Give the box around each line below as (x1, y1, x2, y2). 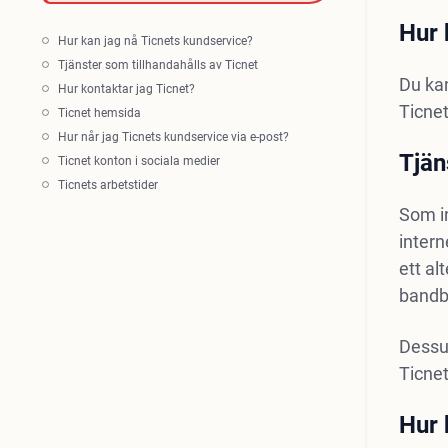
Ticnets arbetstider (58, 178, 158, 192)
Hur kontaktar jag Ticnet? (58, 82, 195, 96)
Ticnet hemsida (58, 106, 141, 120)
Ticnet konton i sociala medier (58, 154, 220, 168)
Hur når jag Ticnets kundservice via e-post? (58, 130, 289, 144)
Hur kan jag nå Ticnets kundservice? (58, 34, 253, 48)
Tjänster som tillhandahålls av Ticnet (58, 58, 258, 72)
